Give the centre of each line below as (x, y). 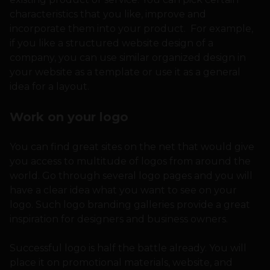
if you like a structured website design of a (111, 43)
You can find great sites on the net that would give (132, 147)
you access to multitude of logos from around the (130, 162)
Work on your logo (69, 117)
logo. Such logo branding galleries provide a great (130, 205)
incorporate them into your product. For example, (131, 29)
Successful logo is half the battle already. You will (128, 248)
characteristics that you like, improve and (108, 14)
